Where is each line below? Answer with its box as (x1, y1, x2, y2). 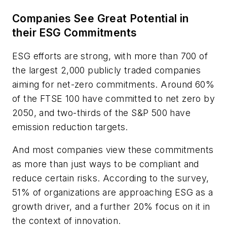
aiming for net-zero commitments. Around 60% (12, 79, 215, 90)
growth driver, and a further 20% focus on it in (12, 201, 210, 212)
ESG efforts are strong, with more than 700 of (12, 50, 208, 61)
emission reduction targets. (12, 121, 128, 132)
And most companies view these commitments (12, 144, 214, 156)
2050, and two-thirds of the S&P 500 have (12, 107, 191, 118)
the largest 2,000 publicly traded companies (12, 64, 201, 75)
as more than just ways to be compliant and (12, 159, 199, 170)
